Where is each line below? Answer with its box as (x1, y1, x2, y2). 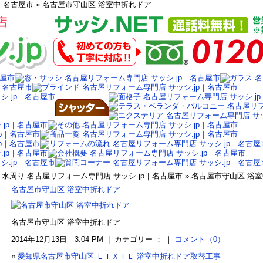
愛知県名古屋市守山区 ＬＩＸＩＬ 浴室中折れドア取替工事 (18, 252, 221, 261)
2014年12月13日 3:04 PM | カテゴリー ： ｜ (11, 235, 175, 244)
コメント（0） (175, 235, 225, 244)
